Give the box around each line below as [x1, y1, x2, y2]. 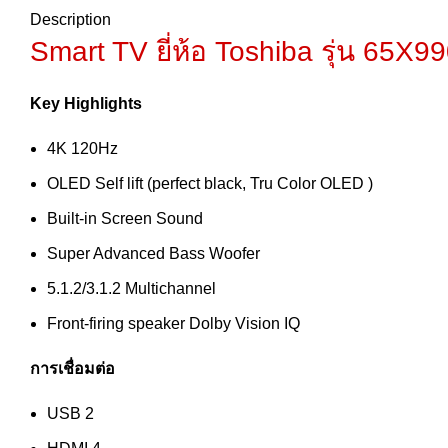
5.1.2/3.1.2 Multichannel [47, 279, 216, 297]
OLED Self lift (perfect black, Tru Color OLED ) [47, 174, 373, 192]
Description [30, 10, 111, 28]
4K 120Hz [47, 139, 118, 157]
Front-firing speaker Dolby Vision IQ [47, 314, 300, 332]
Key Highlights [30, 94, 142, 112]
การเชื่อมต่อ [30, 359, 115, 377]
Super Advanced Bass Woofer [47, 244, 260, 262]
